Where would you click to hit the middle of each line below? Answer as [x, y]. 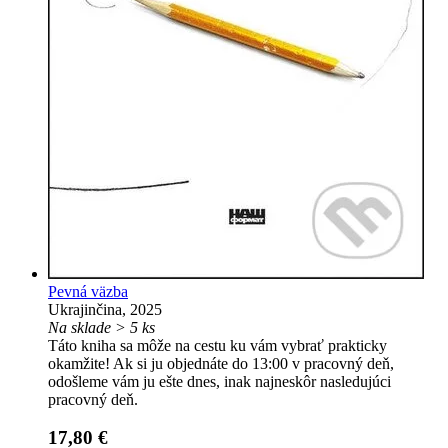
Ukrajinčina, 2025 [105, 309]
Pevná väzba [88, 291]
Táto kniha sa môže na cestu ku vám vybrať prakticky [217, 345]
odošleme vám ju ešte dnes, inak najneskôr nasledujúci [219, 381]
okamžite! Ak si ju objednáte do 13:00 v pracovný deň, [221, 363]
